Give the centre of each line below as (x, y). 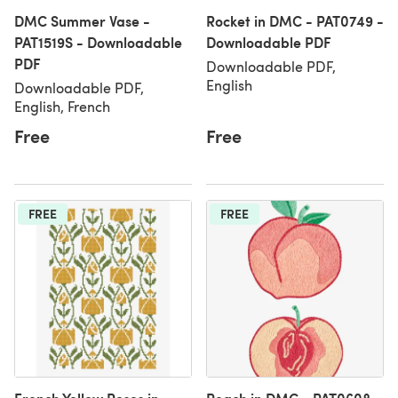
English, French (62, 106)
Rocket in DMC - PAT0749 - (295, 21)
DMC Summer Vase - (82, 21)
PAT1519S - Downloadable (98, 42)
